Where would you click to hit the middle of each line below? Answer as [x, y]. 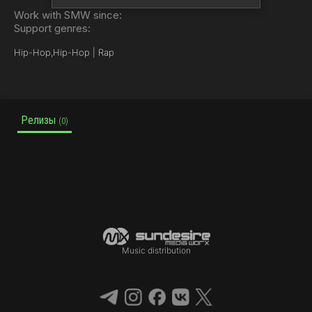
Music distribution [156, 250]
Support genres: [52, 28]
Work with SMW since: [68, 15]
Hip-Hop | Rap [84, 52]
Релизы [40, 120]
